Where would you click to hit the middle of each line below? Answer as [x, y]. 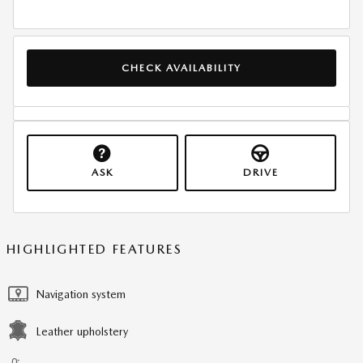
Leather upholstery [82, 331]
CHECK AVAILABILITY [181, 67]
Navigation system [81, 294]
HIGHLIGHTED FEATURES [94, 249]
